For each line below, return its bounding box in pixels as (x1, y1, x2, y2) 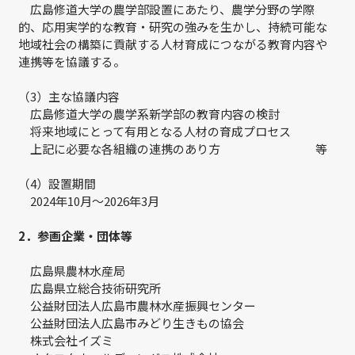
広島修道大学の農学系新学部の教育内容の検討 (18, 105, 280, 122)
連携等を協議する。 (18, 53, 125, 70)
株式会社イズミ (18, 332, 113, 349)
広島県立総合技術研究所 (18, 280, 161, 296)
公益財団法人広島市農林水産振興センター (18, 297, 256, 314)
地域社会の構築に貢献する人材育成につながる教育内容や (18, 36, 327, 52)
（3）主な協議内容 (18, 88, 120, 105)
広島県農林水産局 (18, 262, 125, 279)
